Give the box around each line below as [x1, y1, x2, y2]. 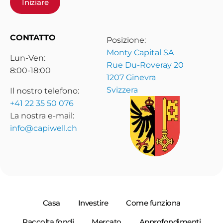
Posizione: [107, 35, 146, 45]
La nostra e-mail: [10, 111, 74, 120]
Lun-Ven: [10, 53, 47, 63]
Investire [78, 198, 108, 208]
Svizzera [107, 85, 138, 95]
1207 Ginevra [107, 72, 156, 82]
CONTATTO [10, 32, 56, 42]
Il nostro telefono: [10, 86, 79, 96]
